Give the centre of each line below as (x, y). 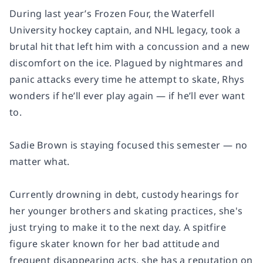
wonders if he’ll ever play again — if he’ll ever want (127, 96)
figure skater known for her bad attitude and (115, 244)
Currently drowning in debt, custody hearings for (124, 195)
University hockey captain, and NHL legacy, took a (125, 30)
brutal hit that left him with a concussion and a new (130, 47)
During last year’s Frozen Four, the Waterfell (112, 14)
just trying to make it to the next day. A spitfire (118, 227)
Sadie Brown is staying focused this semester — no (129, 145)
